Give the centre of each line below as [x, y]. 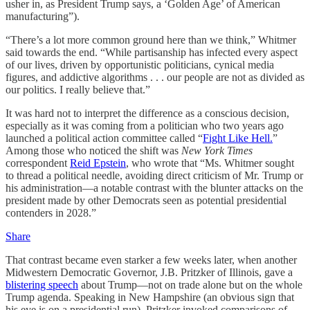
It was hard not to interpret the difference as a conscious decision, [147, 113]
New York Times [217, 150]
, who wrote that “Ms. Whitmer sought [210, 163]
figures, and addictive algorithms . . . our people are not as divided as [155, 77]
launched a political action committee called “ [104, 138]
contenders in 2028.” [51, 212]
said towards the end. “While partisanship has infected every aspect [152, 52]
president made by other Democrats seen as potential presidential [146, 200]
